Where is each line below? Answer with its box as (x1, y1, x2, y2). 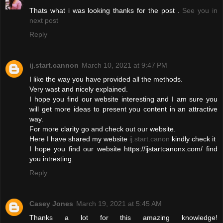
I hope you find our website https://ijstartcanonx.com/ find (29, 145, 218, 153)
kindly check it (170, 135, 216, 143)
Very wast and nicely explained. (29, 85, 128, 94)
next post (29, 16, 58, 25)
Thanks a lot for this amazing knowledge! (29, 214, 218, 222)
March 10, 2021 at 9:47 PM (82, 61, 167, 70)
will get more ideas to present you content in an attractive (29, 105, 218, 113)
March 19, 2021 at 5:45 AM (76, 200, 162, 208)
